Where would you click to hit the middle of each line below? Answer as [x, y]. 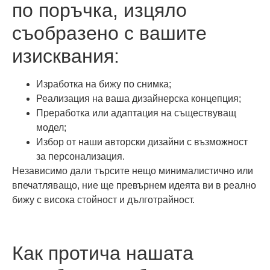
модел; [51, 127]
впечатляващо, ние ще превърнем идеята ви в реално [134, 185]
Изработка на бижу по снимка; [104, 84]
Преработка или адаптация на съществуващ [136, 113]
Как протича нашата [103, 253]
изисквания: [66, 56]
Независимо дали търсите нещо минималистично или [133, 171]
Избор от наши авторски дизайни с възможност [142, 142]
